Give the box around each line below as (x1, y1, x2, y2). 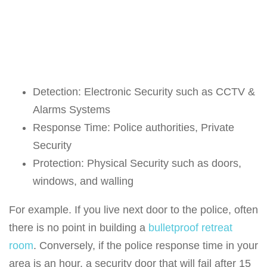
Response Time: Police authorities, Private (33, 122, 234, 134)
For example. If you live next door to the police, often (9, 204, 258, 216)
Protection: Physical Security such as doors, (33, 157, 241, 170)
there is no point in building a (9, 222, 148, 234)
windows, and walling (33, 175, 133, 188)
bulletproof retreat (148, 222, 232, 234)
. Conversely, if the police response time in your (33, 240, 258, 252)
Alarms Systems (33, 104, 110, 116)
